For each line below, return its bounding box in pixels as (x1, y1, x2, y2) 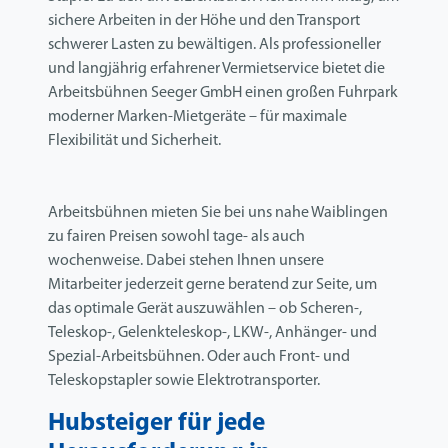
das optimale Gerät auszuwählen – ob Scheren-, (48, 301, 362, 318)
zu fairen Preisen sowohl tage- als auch (48, 229, 305, 246)
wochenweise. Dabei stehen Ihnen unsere (48, 253, 324, 270)
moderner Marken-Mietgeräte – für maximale (48, 109, 347, 126)
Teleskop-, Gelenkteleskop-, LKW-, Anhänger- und (48, 325, 377, 342)
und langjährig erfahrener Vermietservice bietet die (48, 61, 385, 78)
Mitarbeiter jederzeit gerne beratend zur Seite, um (48, 277, 377, 294)
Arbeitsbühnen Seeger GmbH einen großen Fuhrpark (48, 85, 398, 102)
